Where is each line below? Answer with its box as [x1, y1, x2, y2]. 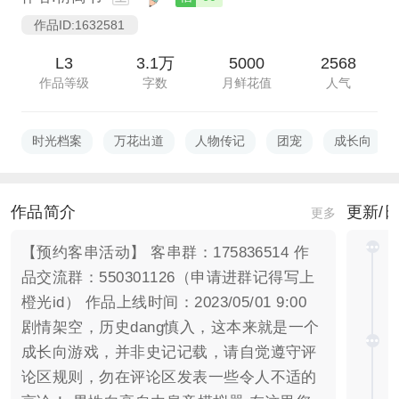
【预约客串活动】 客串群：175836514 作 [20, 244, 310, 262]
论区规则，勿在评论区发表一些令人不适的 [20, 369, 317, 387]
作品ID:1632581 [34, 17, 126, 32]
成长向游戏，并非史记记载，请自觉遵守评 [20, 344, 317, 362]
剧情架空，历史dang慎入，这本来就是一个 [20, 319, 320, 337]
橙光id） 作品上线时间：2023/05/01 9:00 [20, 294, 307, 312]
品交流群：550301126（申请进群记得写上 [20, 269, 315, 287]
